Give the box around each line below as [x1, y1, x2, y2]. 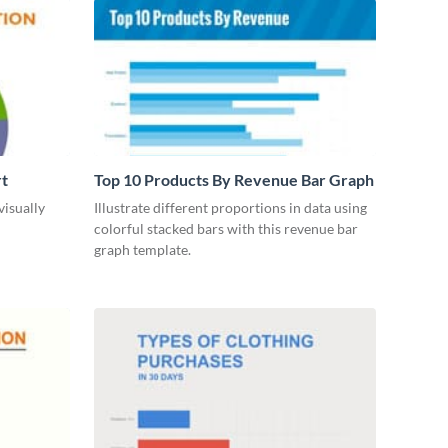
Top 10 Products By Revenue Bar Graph [94, 170, 374, 190]
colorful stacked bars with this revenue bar [94, 220, 358, 238]
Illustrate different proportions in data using [94, 199, 367, 217]
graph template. [94, 241, 191, 259]
